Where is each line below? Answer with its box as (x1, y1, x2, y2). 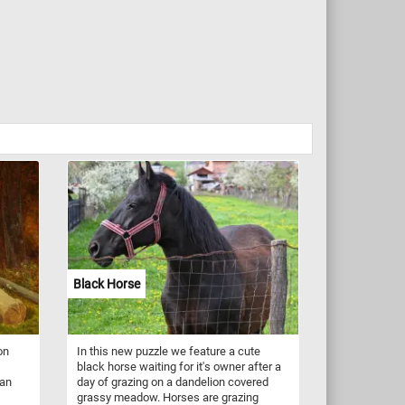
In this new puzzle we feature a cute (76, 344, 260, 358)
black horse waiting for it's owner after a (76, 359, 281, 373)
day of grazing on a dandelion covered (76, 374, 268, 389)
